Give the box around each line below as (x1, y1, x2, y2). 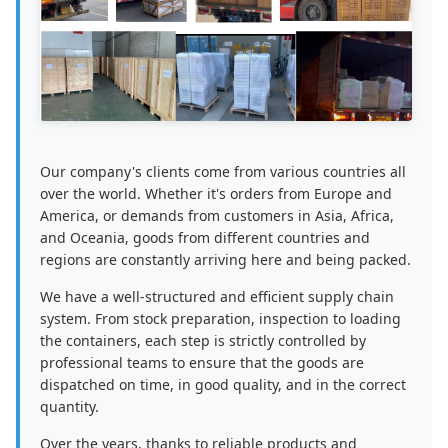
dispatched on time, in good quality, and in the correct (40, 375, 406, 395)
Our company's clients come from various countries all (40, 162, 406, 182)
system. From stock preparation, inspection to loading (40, 309, 401, 329)
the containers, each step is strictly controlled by (40, 331, 366, 351)
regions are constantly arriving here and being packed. (40, 250, 411, 270)
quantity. (40, 397, 99, 417)
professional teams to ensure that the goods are (40, 353, 364, 373)
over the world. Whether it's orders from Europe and (40, 184, 392, 204)
